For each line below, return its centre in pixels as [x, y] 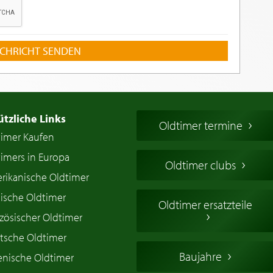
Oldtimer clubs [200, 165]
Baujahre [200, 257]
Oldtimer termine [200, 126]
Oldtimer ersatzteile [205, 205]
